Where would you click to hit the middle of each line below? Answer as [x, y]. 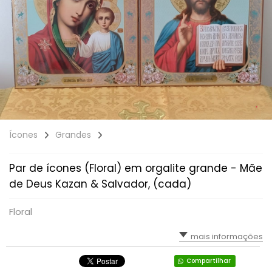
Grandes [73, 135]
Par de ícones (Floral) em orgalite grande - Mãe [136, 168]
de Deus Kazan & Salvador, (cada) [100, 184]
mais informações [227, 236]
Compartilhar [208, 261]
